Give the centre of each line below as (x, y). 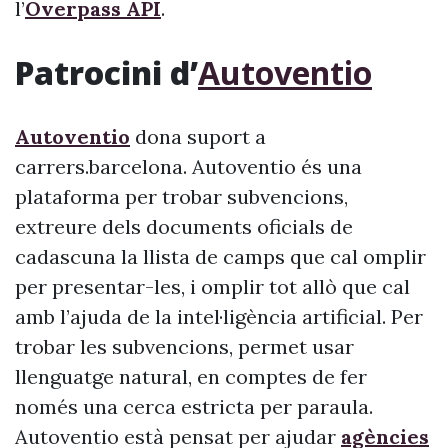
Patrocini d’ (106, 72)
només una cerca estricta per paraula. (194, 406)
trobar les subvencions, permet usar (184, 346)
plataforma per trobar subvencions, (181, 196)
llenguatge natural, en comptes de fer (191, 376)
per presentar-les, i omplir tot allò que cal (212, 286)
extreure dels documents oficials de (184, 226)
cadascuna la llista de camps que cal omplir (220, 256)
